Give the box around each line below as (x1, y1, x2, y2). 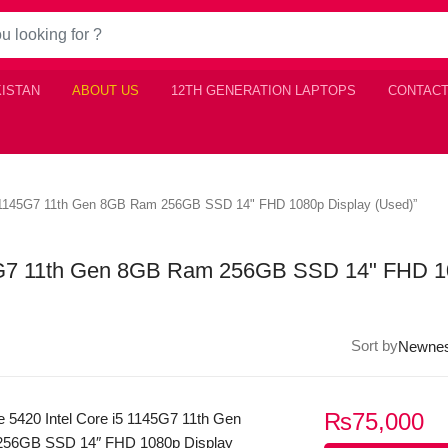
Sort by (351, 337, 398, 354)
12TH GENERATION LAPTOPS (171, 83, 356, 98)
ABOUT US (72, 83, 139, 98)
